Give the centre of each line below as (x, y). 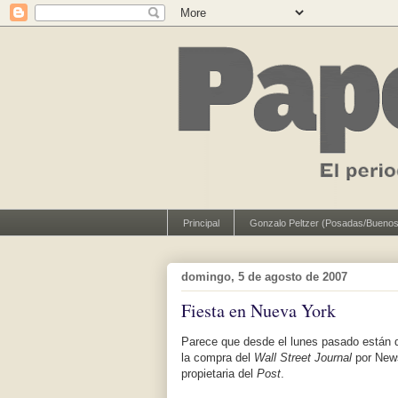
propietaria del (219, 374)
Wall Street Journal (303, 358)
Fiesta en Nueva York (259, 311)
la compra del (218, 358)
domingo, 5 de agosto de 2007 (264, 276)
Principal (201, 223)
